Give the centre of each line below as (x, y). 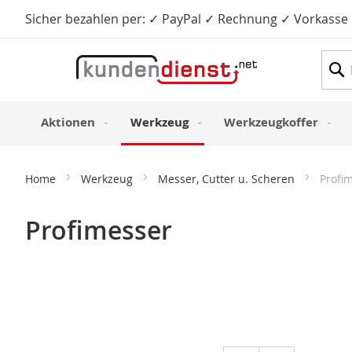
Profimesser (99, 231)
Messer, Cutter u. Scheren (228, 179)
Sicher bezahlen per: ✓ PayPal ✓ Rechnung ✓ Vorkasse (187, 19)
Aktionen (68, 122)
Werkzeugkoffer (271, 122)
